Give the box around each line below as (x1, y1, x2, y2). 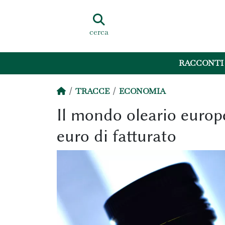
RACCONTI (179, 58, 224, 69)
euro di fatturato (56, 126, 176, 146)
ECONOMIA (119, 86, 166, 96)
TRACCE (75, 86, 109, 96)
